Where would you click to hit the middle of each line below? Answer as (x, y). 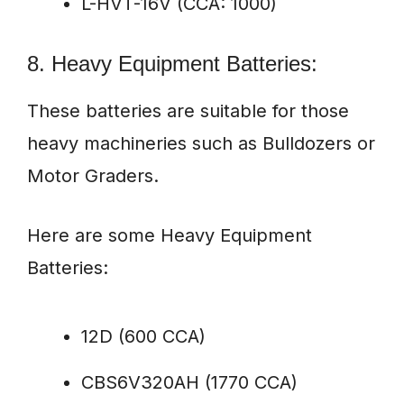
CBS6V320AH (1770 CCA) (189, 383)
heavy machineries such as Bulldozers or (201, 144)
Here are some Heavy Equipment (170, 236)
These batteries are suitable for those (188, 111)
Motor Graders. (93, 176)
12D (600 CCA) (143, 337)
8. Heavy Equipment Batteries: (172, 64)
